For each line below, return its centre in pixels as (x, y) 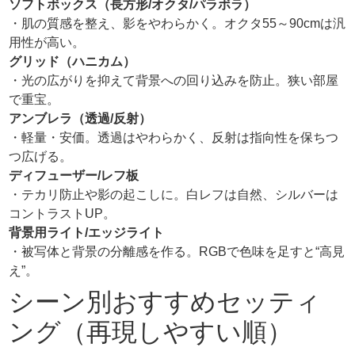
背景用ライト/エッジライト (87, 232)
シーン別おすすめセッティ (165, 302)
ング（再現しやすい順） (151, 332)
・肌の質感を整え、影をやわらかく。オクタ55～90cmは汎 (177, 23)
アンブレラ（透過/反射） (80, 118)
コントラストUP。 (63, 213)
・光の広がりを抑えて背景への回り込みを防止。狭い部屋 (174, 80)
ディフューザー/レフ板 (74, 175)
